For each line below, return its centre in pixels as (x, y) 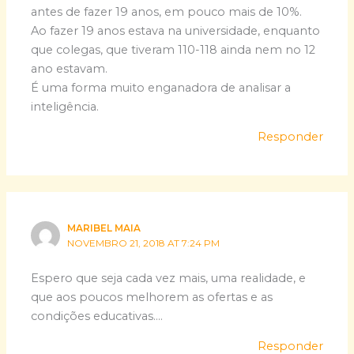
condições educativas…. (97, 316)
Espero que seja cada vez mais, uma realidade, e (169, 278)
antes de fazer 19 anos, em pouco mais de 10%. (167, 11)
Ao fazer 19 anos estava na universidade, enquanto (176, 30)
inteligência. (65, 106)
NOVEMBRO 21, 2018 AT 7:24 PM (144, 243)
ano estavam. (70, 68)
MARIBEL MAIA (104, 228)
